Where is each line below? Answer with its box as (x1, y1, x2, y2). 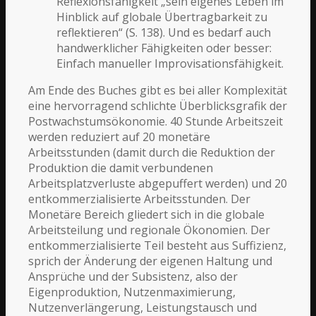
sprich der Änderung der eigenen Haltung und (28, 253, 273, 269)
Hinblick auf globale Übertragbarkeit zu (56, 8, 268, 25)
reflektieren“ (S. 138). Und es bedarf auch (56, 24, 272, 40)
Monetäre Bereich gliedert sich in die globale (28, 206, 265, 222)
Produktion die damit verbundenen (28, 159, 214, 176)
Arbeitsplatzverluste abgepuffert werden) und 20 (28, 175, 288, 191)
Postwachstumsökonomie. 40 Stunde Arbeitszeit (28, 113, 284, 129)
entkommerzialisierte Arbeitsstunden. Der (28, 190, 251, 207)
